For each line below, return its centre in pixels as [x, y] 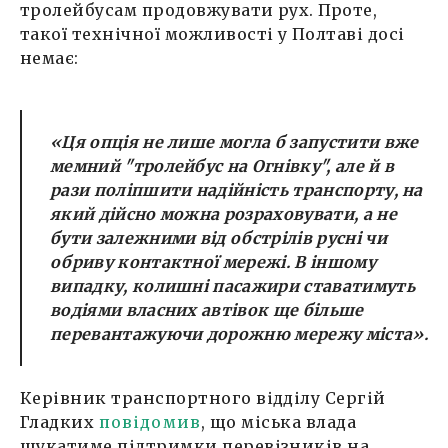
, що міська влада [278, 422]
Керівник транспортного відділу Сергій [203, 398]
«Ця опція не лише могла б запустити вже [234, 142]
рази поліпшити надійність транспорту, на [236, 190]
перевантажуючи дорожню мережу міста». [239, 334]
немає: [49, 58]
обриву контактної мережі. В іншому [213, 262]
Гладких [59, 422]
